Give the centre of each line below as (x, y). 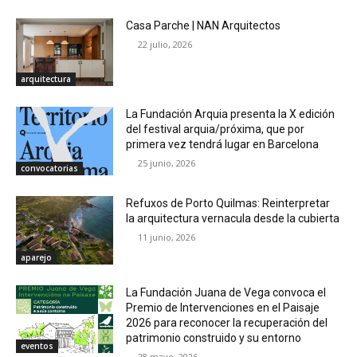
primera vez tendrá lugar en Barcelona (223, 145)
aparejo (36, 257)
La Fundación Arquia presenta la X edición (231, 114)
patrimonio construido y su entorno (214, 337)
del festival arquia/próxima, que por (216, 129)
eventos (37, 346)
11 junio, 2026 (167, 237)
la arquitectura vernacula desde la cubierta (233, 218)
